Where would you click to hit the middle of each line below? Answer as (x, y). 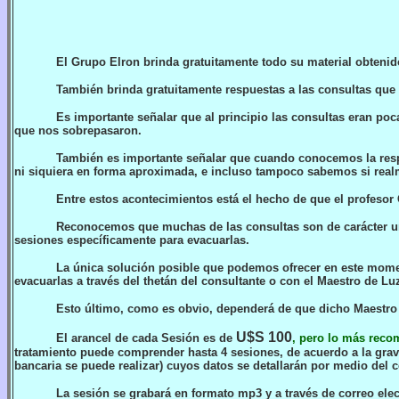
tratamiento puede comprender (101, 352)
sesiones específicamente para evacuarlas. (132, 240)
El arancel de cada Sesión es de (147, 338)
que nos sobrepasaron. (78, 130)
